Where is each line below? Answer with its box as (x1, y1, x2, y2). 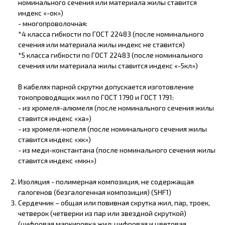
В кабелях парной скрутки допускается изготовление (18, 82, 194, 91)
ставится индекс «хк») (18, 135, 91, 144)
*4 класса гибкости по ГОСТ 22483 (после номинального (18, 29, 204, 38)
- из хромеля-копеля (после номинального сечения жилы (18, 124, 207, 133)
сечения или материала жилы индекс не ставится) (18, 40, 185, 49)
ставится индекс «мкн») (18, 156, 96, 165)
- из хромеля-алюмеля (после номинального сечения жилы (18, 103, 214, 112)
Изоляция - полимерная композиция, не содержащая (18, 177, 194, 186)
